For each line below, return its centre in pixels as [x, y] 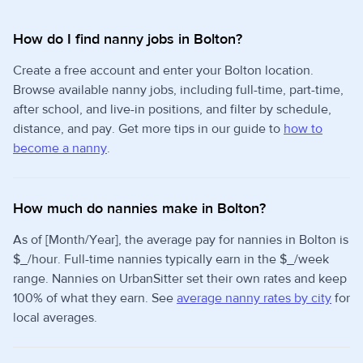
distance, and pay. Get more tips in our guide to [148, 129]
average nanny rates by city [254, 298]
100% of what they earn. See [95, 298]
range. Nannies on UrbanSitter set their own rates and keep [180, 279]
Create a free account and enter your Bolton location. [163, 70]
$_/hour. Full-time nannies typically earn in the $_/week [171, 259]
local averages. [55, 318]
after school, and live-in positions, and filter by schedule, [172, 109]
